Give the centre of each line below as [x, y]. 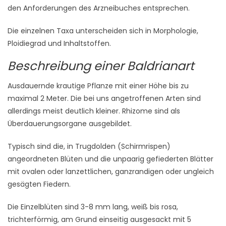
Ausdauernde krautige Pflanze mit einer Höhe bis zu [98, 86]
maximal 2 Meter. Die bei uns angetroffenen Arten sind [104, 98]
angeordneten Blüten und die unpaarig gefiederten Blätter [110, 159]
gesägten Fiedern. [39, 184]
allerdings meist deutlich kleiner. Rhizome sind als [94, 111]
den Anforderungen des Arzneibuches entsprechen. [99, 8]
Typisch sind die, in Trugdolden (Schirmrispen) [89, 146]
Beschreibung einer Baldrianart [101, 66]
